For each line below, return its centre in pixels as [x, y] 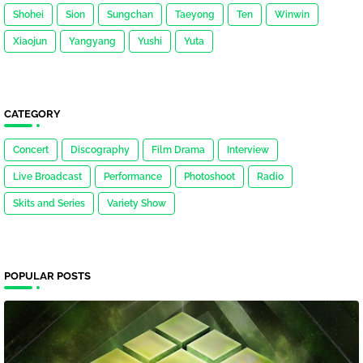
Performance [133, 177]
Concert [31, 150]
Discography [100, 150]
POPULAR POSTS [47, 276]
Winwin [292, 15]
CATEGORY [32, 114]
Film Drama [178, 150]
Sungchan [130, 15]
